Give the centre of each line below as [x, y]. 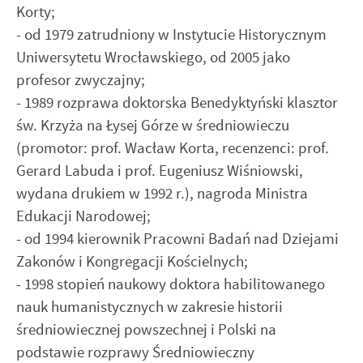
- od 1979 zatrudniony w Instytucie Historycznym [171, 34]
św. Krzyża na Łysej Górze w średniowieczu [153, 125]
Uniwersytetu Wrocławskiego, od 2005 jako [153, 57]
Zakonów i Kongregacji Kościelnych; [132, 261]
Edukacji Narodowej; [83, 216]
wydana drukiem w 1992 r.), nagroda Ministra [162, 193]
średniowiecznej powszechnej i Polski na [146, 329]
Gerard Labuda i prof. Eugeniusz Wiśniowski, [160, 170]
